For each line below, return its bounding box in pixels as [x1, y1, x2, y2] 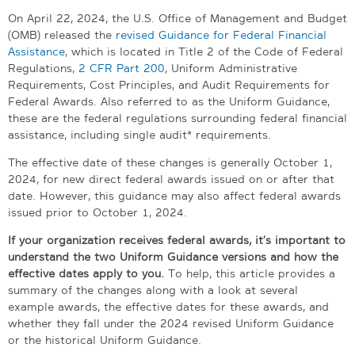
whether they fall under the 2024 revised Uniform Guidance [8, 315, 334, 330]
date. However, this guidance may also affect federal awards [8, 188, 341, 203]
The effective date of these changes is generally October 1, [8, 155, 332, 170]
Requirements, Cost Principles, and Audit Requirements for [8, 77, 330, 92]
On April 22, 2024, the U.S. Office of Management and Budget [8, 10, 347, 25]
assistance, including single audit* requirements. [8, 127, 271, 142]
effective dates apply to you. [8, 265, 164, 281]
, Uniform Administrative [165, 60, 297, 75]
